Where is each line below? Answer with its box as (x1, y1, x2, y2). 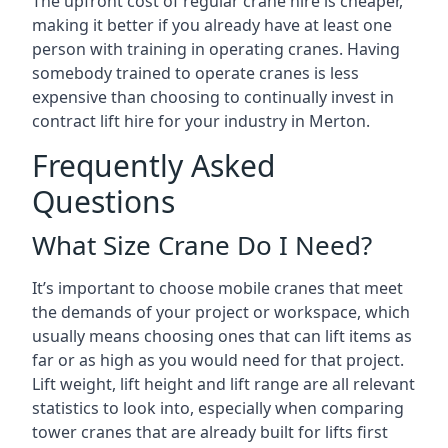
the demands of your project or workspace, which (32, 301, 410, 323)
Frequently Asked (32, 145, 275, 186)
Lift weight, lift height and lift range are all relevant (32, 373, 415, 395)
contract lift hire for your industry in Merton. (32, 110, 370, 132)
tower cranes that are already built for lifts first (32, 421, 388, 443)
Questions (32, 181, 175, 222)
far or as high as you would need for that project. (32, 349, 404, 371)
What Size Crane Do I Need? (32, 227, 372, 263)
